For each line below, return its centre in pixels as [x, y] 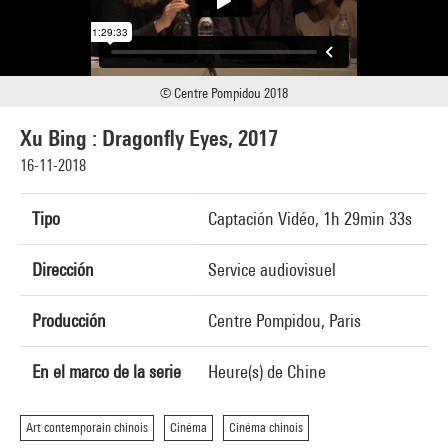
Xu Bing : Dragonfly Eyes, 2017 [149, 138]
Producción [69, 320]
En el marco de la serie [106, 371]
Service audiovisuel [272, 269]
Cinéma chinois [266, 427]
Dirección [63, 269]
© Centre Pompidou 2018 [224, 93]
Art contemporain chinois [87, 427]
